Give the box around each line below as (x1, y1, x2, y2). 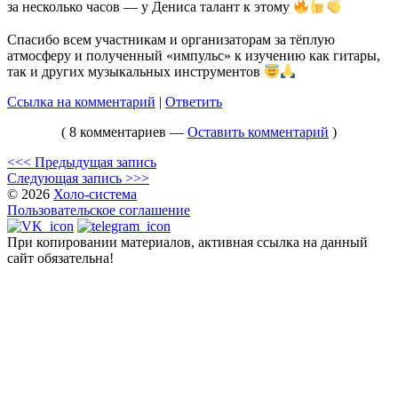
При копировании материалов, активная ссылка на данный (7, 235, 368, 251)
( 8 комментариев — (61, 124, 187, 140)
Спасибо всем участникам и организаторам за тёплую (7, 31, 335, 47)
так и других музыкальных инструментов (7, 64, 264, 80)
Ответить (165, 94, 222, 110)
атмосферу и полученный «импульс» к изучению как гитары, (7, 47, 380, 63)
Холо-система (53, 187, 137, 203)
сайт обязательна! (7, 251, 114, 267)
